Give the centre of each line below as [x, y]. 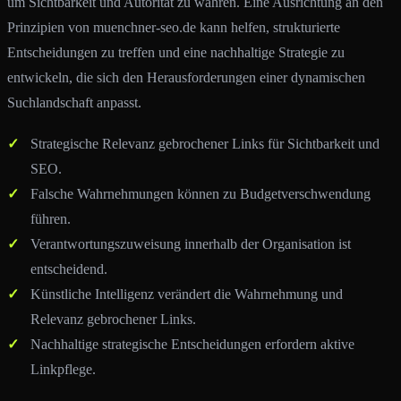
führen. [50, 218]
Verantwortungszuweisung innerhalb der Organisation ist [190, 243]
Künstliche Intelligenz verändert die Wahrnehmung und [186, 294]
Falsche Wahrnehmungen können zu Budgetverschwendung [200, 193]
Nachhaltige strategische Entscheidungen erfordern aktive [192, 344]
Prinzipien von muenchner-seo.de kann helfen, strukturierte [174, 28]
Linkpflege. [63, 369]
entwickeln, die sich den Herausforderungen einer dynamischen [186, 78]
